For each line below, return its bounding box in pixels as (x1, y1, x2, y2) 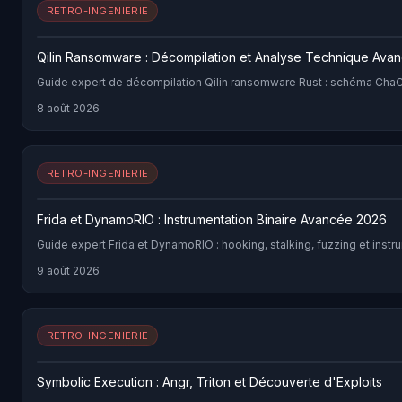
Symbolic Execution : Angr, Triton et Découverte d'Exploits (37, 374, 382, 390)
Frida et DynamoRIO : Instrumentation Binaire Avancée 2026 (37, 212, 387, 228)
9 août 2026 (37, 264, 100, 278)
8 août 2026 (37, 101, 100, 116)
